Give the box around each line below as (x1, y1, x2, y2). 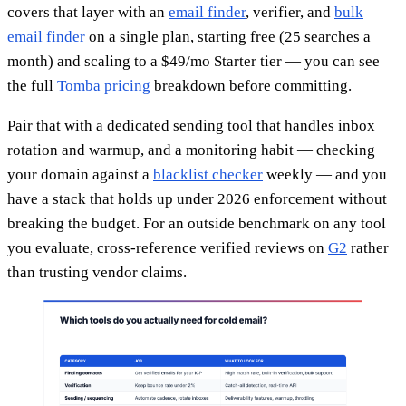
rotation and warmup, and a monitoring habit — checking (7, 140, 375, 159)
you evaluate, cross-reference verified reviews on (7, 238, 328, 256)
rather (347, 238, 389, 256)
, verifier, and (246, 3, 334, 21)
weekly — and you (263, 165, 387, 183)
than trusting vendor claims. (7, 263, 187, 281)
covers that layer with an (7, 3, 169, 21)
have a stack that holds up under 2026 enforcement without (7, 189, 387, 208)
